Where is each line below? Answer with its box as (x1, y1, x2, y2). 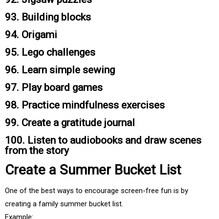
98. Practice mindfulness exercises (5, 99, 165, 111)
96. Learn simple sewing (5, 64, 115, 76)
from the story (5, 145, 69, 157)
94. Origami (5, 29, 57, 41)
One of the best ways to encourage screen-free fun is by (5, 186, 188, 196)
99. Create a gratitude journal (5, 117, 135, 129)
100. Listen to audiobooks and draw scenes (5, 134, 201, 147)
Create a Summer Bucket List (5, 162, 181, 178)
